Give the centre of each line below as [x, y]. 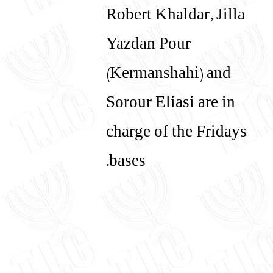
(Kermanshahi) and [168, 75]
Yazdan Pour [148, 46]
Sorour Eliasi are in [171, 105]
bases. [127, 163]
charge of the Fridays [176, 134]
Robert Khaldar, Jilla [175, 17]
